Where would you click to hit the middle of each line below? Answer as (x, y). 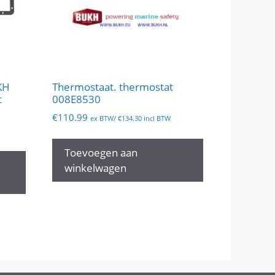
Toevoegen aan (101, 152)
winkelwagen (95, 168)
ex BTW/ (104, 118)
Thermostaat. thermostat (112, 87)
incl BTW (156, 118)
